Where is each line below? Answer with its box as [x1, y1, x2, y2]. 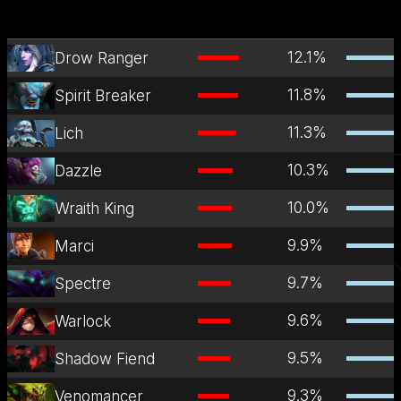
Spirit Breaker [55, 86, 152, 105]
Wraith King [55, 199, 135, 218]
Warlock [55, 311, 112, 330]
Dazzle [55, 161, 103, 180]
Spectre [55, 274, 112, 293]
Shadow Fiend [55, 349, 156, 368]
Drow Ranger [55, 48, 149, 67]
